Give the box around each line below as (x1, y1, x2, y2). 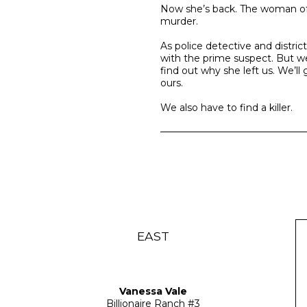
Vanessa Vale (119, 284, 188, 297)
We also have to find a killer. (160, 101, 293, 114)
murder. (160, 15, 198, 28)
